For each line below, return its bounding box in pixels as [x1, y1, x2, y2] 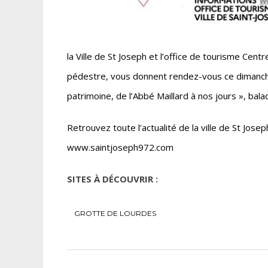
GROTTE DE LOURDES [74, 208, 156, 218]
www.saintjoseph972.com [67, 141, 173, 153]
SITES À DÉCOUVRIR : [67, 172, 158, 185]
